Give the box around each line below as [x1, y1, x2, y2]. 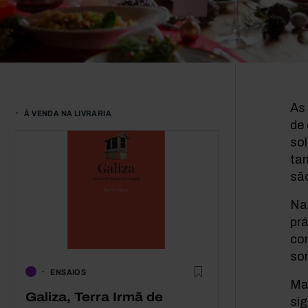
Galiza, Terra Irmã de [25, 289, 163, 304]
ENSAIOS [50, 267, 87, 277]
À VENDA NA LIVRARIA [24, 109, 112, 118]
